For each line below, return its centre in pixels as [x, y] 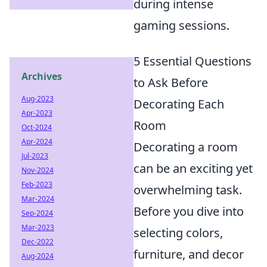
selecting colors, [178, 232]
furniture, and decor [189, 254]
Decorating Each [179, 104]
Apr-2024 [37, 142]
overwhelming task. [188, 190]
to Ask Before [171, 82]
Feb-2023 [37, 184]
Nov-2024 [38, 170]
